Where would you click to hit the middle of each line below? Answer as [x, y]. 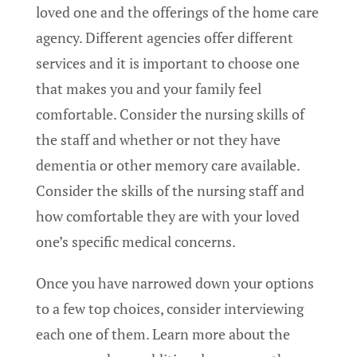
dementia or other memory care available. [168, 165]
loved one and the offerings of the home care [177, 12]
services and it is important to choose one [168, 63]
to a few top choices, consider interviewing [170, 309]
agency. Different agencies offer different [165, 38]
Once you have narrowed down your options [175, 283]
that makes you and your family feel [149, 89]
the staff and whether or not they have [158, 140]
